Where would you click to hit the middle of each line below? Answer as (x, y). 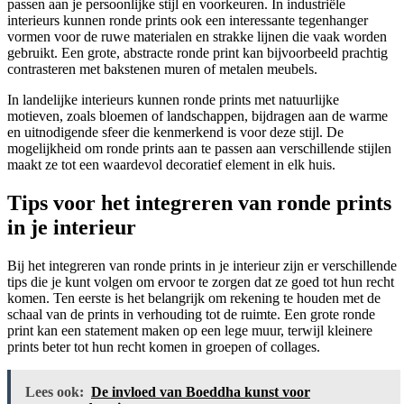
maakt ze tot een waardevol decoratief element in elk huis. (171, 165)
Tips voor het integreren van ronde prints (199, 202)
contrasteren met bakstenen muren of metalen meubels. (162, 69)
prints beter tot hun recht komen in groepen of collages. (164, 346)
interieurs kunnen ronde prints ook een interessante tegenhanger (188, 21)
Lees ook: (55, 391)
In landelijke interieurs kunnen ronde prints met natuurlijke (173, 100)
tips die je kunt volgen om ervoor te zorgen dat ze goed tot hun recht (201, 281)
